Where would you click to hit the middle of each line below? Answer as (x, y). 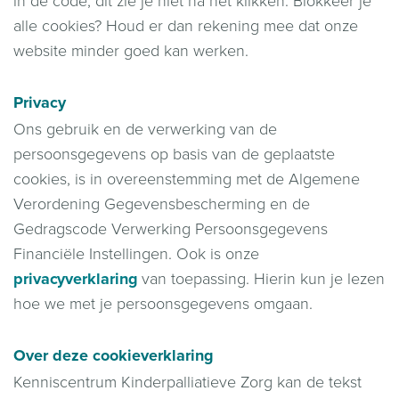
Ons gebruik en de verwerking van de (145, 129)
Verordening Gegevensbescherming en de (162, 204)
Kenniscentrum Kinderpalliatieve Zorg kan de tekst (187, 382)
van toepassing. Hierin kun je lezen (261, 278)
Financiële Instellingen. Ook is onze (136, 253)
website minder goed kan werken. (131, 50)
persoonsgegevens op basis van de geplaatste (174, 154)
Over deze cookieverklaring (114, 355)
